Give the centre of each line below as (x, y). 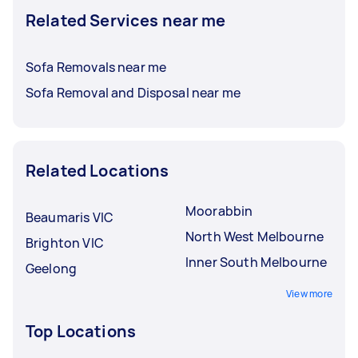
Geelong (52, 268)
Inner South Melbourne (257, 262)
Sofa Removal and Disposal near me (133, 92)
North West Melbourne (255, 236)
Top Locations (81, 331)
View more (309, 293)
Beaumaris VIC (70, 217)
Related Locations (97, 170)
